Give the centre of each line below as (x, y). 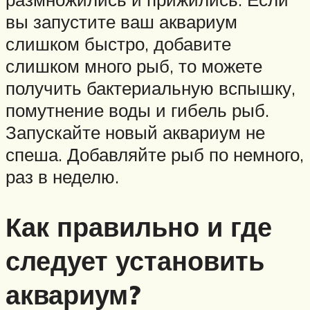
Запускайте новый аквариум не (135, 132)
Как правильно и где (139, 226)
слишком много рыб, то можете (134, 65)
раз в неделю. (62, 176)
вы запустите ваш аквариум (121, 21)
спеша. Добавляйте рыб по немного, (155, 154)
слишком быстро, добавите (118, 43)
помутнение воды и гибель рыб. (137, 110)
